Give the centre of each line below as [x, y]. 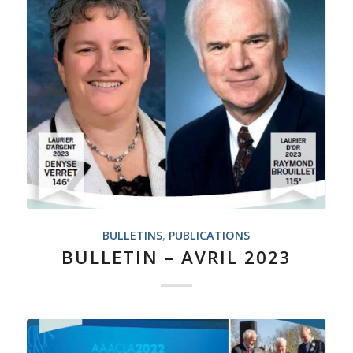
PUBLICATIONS [210, 236]
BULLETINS [133, 236]
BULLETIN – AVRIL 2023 [176, 258]
